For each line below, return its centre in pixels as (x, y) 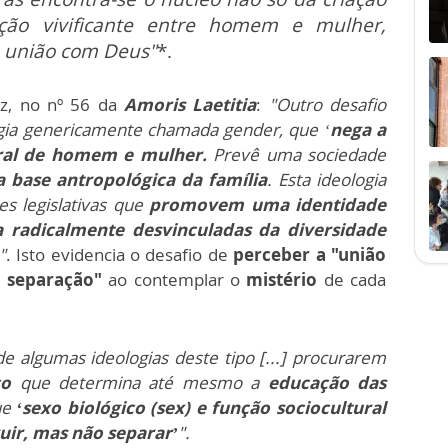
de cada (352, 279)
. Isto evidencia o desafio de (119, 254)
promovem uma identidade (268, 204)
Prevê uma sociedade (296, 154)
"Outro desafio (327, 104)
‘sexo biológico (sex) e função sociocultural (201, 407)
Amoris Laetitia (190, 104)
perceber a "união (310, 254)
